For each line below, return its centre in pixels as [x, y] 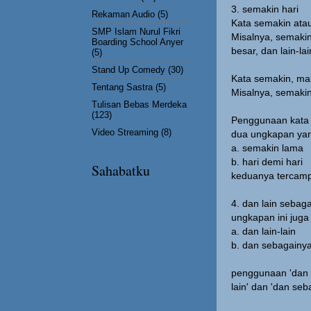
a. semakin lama [267, 148]
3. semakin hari [265, 9]
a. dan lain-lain [263, 231]
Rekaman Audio [123, 14]
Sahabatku [121, 170]
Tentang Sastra [122, 87]
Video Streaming [125, 132]
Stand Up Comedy [128, 69]
